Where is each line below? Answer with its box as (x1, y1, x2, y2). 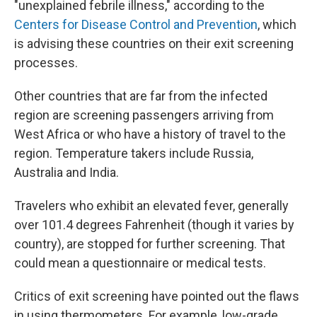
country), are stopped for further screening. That (14, 236, 285, 252)
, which (258, 17, 296, 33)
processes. (14, 55, 78, 71)
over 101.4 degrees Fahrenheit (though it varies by (14, 217, 294, 233)
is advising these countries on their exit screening (14, 36, 294, 52)
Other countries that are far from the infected (14, 88, 267, 104)
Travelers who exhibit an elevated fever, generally (14, 198, 289, 214)
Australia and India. (14, 165, 119, 180)
